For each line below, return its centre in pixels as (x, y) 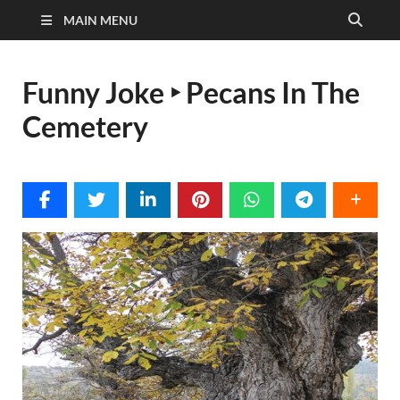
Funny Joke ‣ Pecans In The (191, 92)
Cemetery (85, 126)
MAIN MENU (100, 20)
